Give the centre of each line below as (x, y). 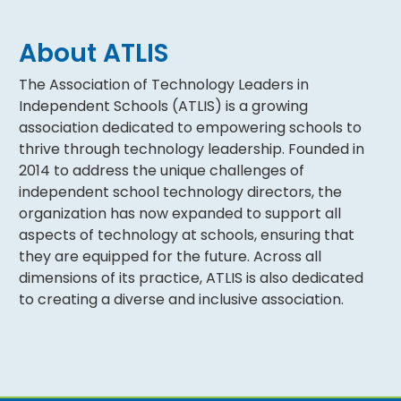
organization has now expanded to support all (180, 214)
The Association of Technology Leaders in (164, 85)
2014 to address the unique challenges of (162, 171)
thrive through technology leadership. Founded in (192, 149)
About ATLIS (94, 54)
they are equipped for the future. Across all (171, 257)
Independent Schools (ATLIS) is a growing (164, 107)
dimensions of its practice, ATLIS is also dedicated (192, 278)
